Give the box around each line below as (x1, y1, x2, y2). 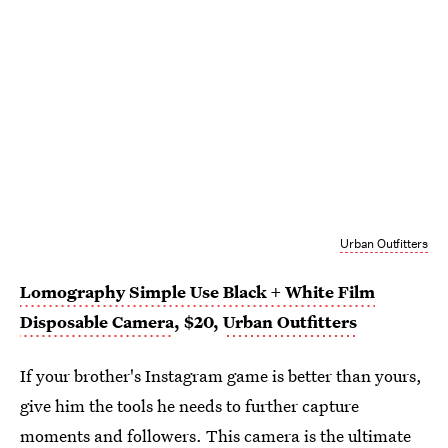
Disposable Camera (20, 310, 174, 334)
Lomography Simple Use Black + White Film (20, 280, 375, 304)
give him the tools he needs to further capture (20, 394, 359, 418)
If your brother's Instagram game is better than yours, (20, 364, 422, 388)
